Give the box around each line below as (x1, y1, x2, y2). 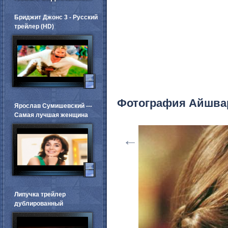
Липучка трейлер (14, 190, 66, 198)
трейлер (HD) (14, 22, 54, 30)
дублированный (14, 199, 63, 207)
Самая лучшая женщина (14, 111, 88, 119)
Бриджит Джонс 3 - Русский (14, 13, 98, 21)
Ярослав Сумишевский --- (14, 102, 92, 109)
